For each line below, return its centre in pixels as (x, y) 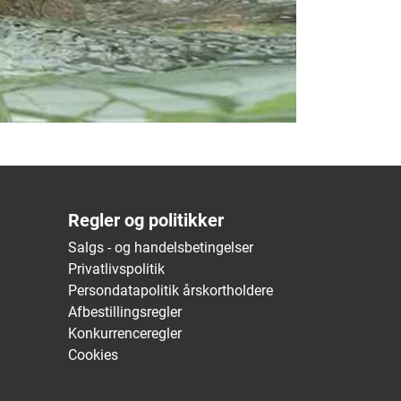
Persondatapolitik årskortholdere (171, 291)
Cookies (93, 355)
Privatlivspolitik (116, 269)
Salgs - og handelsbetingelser (161, 248)
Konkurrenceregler (125, 334)
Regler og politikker (146, 221)
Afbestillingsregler (125, 312)
